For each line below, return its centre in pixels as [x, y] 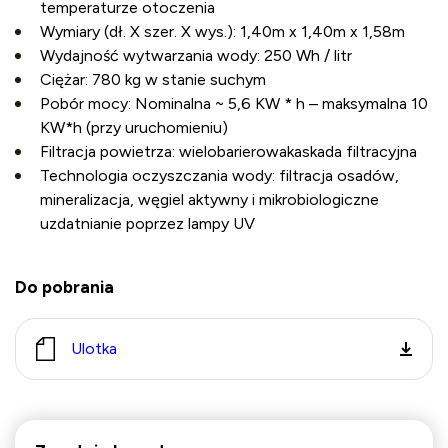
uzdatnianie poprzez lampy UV [147, 224]
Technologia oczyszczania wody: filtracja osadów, [219, 176]
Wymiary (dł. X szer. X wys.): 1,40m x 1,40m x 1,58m [222, 32]
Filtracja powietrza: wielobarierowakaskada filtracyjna [228, 152]
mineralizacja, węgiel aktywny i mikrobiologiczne [209, 200]
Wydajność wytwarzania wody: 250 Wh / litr [196, 56]
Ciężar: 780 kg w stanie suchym [153, 80]
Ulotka [94, 349]
